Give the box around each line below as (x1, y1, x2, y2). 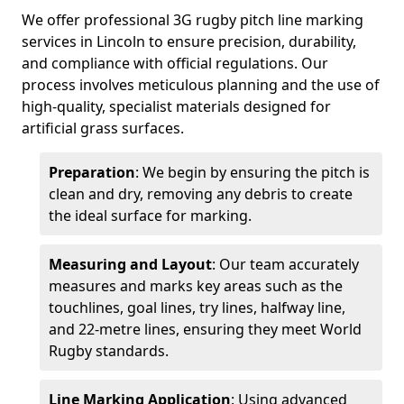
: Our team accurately (212, 254, 359, 274)
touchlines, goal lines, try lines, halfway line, (49, 298, 345, 317)
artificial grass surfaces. (22, 118, 184, 138)
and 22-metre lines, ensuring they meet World (49, 319, 362, 339)
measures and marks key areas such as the (49, 276, 343, 296)
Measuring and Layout (49, 254, 212, 274)
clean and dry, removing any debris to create (49, 184, 353, 204)
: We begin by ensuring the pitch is (135, 162, 370, 182)
